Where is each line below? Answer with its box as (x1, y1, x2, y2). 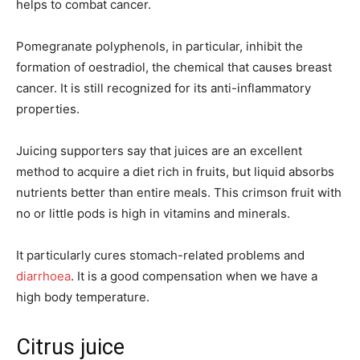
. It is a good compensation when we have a (71, 268, 317, 284)
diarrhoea (16, 268, 71, 284)
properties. (16, 100, 80, 117)
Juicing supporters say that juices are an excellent (16, 142, 302, 158)
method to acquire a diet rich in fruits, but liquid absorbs (16, 163, 334, 179)
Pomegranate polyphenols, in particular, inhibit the (16, 38, 303, 54)
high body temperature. (16, 288, 149, 305)
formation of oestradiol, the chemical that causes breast (16, 59, 332, 75)
